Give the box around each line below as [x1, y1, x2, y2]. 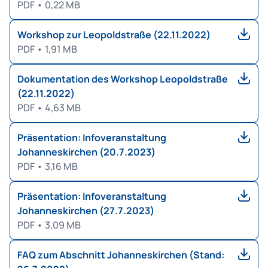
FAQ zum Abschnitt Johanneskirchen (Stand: [17, 248, 224, 261]
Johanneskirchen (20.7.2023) [17, 145, 156, 159]
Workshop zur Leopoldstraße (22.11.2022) [17, 28, 211, 41]
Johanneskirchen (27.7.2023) [17, 203, 154, 217]
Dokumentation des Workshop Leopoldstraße [17, 72, 228, 86]
